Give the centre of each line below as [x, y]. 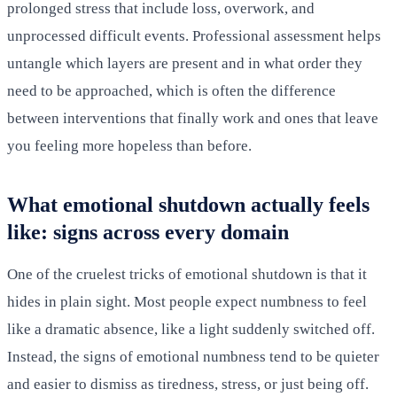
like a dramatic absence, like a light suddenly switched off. [191, 329]
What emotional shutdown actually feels [188, 204]
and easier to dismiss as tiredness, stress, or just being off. [188, 384]
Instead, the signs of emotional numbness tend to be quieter [193, 356]
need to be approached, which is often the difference [171, 90]
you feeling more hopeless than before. [129, 145]
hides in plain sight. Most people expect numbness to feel [187, 301]
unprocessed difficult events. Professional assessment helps [194, 35]
